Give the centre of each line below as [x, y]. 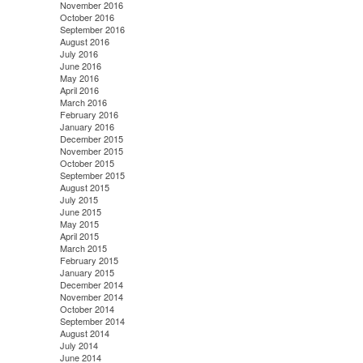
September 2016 [92, 30]
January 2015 [87, 273]
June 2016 [80, 66]
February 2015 [89, 261]
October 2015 [87, 163]
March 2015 [83, 248]
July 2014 [79, 346]
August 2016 [84, 42]
